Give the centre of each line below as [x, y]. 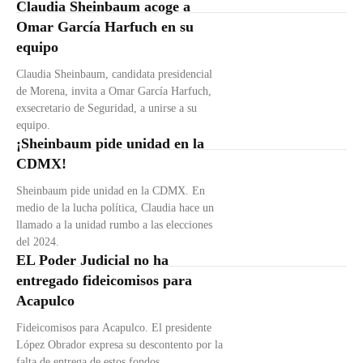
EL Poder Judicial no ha [92, 261]
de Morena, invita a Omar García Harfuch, [114, 92]
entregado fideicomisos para [104, 281]
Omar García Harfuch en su [105, 27]
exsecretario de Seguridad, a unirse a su [107, 109]
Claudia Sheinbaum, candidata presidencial [114, 75]
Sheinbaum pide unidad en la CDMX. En [111, 191]
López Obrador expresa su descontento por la [120, 345]
